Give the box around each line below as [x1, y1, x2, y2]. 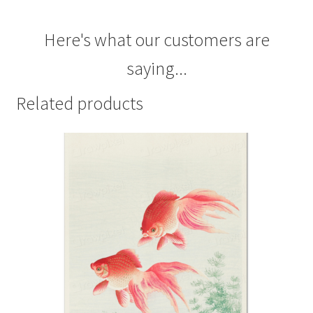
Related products [15, 92, 143, 115]
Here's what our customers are [43, 29, 270, 52]
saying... [126, 57, 187, 80]
